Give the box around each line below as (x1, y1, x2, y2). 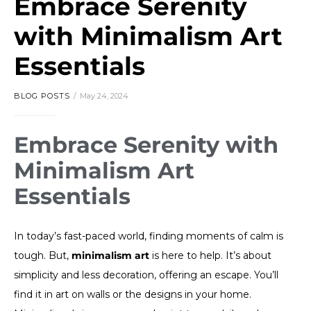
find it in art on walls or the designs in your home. (14, 287, 251, 301)
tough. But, (14, 249, 72, 262)
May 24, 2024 (80, 91, 128, 101)
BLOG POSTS (14, 91, 70, 101)
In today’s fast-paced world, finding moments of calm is (14, 229, 283, 242)
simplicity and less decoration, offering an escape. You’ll (14, 268, 278, 281)
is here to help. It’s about (149, 249, 271, 262)
